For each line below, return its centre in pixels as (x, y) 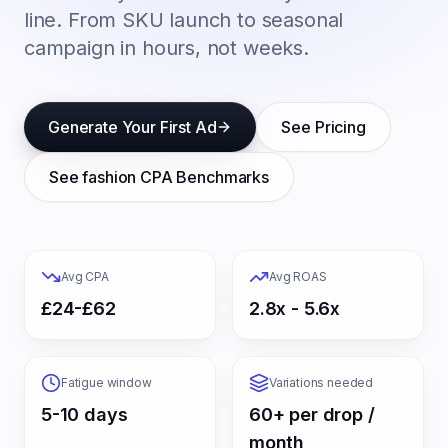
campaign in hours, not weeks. (166, 48)
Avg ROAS (298, 276)
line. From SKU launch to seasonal (184, 20)
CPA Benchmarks (202, 177)
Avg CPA (85, 276)
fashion (109, 177)
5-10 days (84, 414)
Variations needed (321, 382)
